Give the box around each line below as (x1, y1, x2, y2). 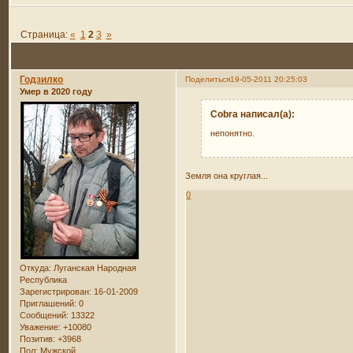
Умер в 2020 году (20, 87, 93, 97)
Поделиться (185, 75, 231, 84)
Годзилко (20, 74, 64, 86)
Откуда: (20, 262, 52, 273)
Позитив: (20, 333, 56, 344)
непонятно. (210, 128, 255, 138)
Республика (20, 274, 68, 284)
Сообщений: (20, 310, 69, 320)
